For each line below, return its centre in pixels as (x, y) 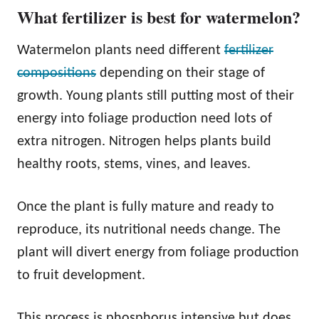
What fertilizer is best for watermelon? (159, 17)
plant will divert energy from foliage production (158, 253)
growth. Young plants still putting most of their (156, 96)
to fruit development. (83, 276)
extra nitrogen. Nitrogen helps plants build (144, 142)
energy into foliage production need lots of (145, 119)
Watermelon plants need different (121, 51)
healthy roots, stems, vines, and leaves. (134, 164)
